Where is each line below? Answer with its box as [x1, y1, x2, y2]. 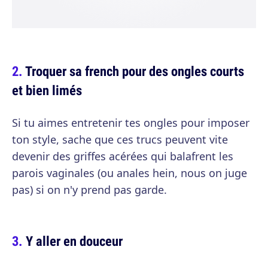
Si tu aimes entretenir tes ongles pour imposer [12, 115, 249, 130]
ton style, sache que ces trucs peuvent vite [12, 132, 228, 147]
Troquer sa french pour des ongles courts [25, 62, 244, 81]
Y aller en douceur [26, 232, 123, 251]
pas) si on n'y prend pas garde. [12, 182, 167, 197]
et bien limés [12, 81, 82, 100]
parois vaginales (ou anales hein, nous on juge [12, 166, 247, 181]
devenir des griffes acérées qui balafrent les [12, 149, 233, 164]
